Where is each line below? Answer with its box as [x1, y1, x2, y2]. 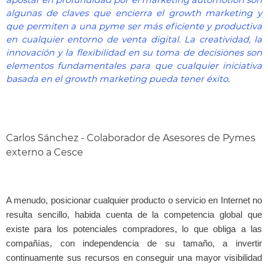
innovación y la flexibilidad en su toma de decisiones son [6, 47, 262, 58]
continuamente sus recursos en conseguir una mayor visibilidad [6, 253, 262, 263]
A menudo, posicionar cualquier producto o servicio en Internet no [6, 196, 262, 205]
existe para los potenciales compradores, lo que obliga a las [6, 224, 262, 234]
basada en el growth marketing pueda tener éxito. [6, 74, 230, 84]
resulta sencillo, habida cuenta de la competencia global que [6, 210, 262, 220]
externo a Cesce [6, 147, 83, 158]
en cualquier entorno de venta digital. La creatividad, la [6, 34, 262, 45]
